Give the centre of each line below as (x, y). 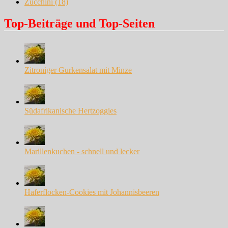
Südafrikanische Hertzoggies (70, 111)
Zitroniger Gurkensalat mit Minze (78, 70)
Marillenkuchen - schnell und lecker (82, 151)
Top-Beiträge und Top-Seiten (79, 24)
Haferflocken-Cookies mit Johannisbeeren (92, 192)
